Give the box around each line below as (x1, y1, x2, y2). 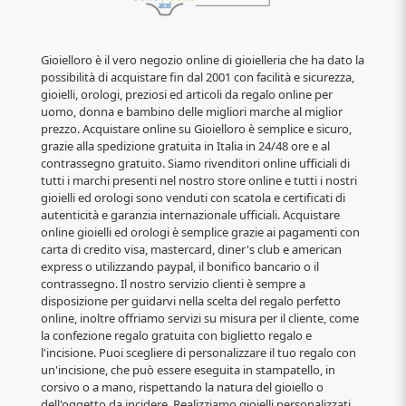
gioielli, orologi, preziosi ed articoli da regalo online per (41, 85, 333, 102)
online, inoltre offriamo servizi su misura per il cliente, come (41, 309, 359, 326)
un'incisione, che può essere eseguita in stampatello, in (41, 361, 335, 378)
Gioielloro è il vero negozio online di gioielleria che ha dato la (41, 51, 364, 68)
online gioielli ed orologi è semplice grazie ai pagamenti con (41, 223, 360, 240)
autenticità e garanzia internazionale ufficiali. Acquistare (41, 206, 340, 223)
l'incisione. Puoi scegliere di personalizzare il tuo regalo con (41, 343, 356, 361)
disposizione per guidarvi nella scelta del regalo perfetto (41, 292, 341, 309)
